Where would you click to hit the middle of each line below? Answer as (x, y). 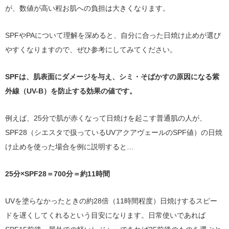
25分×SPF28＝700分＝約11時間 (58, 174)
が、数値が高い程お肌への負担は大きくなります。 (87, 8)
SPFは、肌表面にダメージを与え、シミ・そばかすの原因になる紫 (112, 76)
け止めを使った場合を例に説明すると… (70, 146)
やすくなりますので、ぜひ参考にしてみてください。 (91, 49)
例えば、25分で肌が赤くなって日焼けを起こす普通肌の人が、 (106, 118)
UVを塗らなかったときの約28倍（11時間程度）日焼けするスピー (111, 201)
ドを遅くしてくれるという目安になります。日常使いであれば (105, 215)
